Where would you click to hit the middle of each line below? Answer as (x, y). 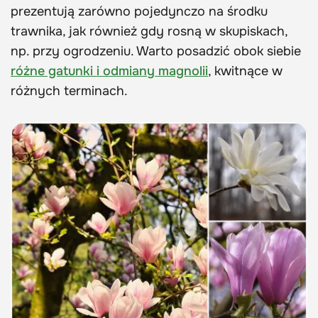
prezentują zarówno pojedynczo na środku (139, 11)
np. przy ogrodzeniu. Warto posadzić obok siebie (156, 51)
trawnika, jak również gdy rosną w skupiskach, (149, 31)
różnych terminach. (69, 91)
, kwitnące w (245, 71)
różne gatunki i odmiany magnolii (109, 71)
